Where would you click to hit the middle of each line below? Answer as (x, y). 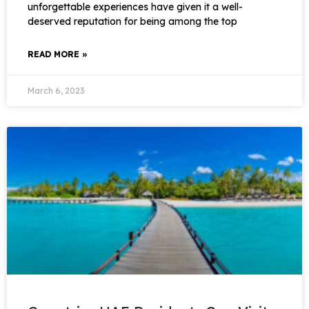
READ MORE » (58, 54)
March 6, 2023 (56, 91)
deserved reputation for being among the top (132, 21)
